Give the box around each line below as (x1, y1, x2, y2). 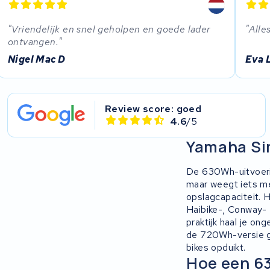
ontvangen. (8, 36, 59, 49)
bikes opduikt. (186, 240, 246, 254)
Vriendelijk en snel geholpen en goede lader (11, 23, 211, 36)
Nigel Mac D (8, 52, 66, 66)
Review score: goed (105, 102, 202, 115)
